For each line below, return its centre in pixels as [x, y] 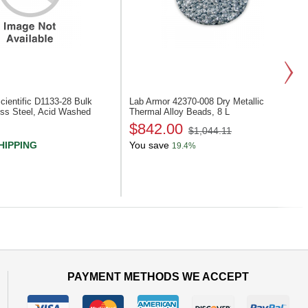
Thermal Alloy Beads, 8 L [179, 112]
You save [149, 145]
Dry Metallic [240, 101]
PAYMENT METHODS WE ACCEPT [158, 277]
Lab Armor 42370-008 [173, 101]
